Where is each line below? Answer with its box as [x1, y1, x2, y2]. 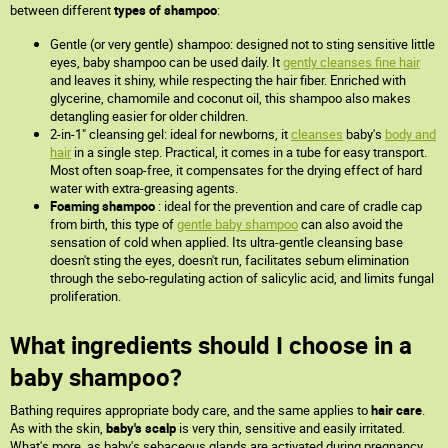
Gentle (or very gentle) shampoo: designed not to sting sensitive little [50, 35, 435, 53]
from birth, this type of [50, 215, 177, 233]
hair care [368, 401, 422, 419]
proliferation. [50, 287, 121, 305]
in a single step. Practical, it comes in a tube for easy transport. [71, 143, 427, 161]
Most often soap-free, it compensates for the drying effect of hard [50, 161, 422, 179]
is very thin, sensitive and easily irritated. [176, 419, 405, 437]
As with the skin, [10, 419, 103, 437]
